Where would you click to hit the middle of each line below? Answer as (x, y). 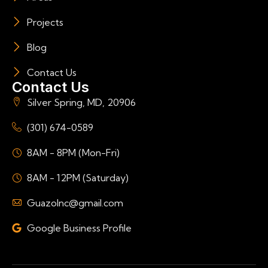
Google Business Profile (79, 228)
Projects (45, 22)
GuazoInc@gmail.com (75, 203)
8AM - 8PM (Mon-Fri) (73, 153)
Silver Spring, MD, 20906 (81, 103)
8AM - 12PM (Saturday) (78, 178)
